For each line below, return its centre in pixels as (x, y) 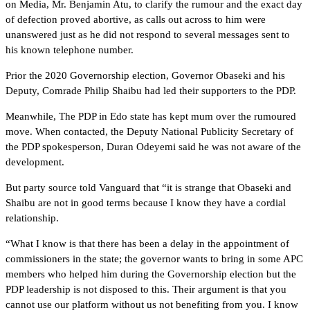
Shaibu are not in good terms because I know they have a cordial (146, 202)
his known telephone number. (70, 49)
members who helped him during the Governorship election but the (151, 274)
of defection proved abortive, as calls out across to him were (136, 19)
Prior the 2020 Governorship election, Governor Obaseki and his (145, 75)
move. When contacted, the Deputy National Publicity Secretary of (149, 131)
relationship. (32, 218)
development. (35, 162)
